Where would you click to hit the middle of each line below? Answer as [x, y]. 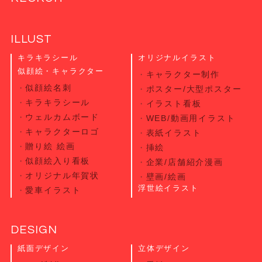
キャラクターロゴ [62, 132]
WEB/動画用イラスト [191, 118]
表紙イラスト [174, 133]
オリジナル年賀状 [62, 175]
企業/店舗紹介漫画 [185, 162]
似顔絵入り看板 [58, 161]
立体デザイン [164, 248]
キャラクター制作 [183, 74]
